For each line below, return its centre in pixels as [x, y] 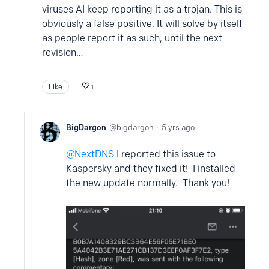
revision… [62, 53]
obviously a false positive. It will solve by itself [142, 24]
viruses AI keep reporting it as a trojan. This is [142, 9]
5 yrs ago [178, 127]
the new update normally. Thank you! [148, 183]
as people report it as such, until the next [132, 38]
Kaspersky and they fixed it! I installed [151, 168]
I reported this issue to [165, 154]
